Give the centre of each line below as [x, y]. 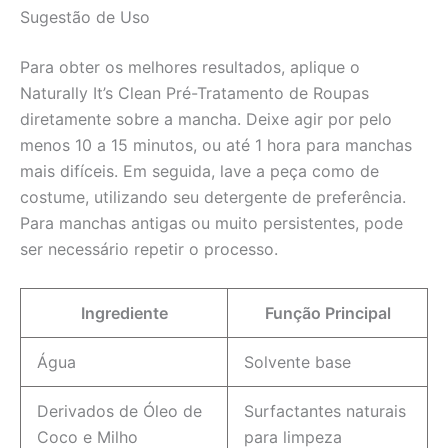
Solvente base [297, 361]
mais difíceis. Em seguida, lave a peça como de [199, 171]
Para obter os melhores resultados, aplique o [190, 67]
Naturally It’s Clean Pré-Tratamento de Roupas [194, 93]
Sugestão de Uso [85, 17]
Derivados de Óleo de [119, 410]
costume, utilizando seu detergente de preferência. [213, 197]
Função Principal [327, 312]
